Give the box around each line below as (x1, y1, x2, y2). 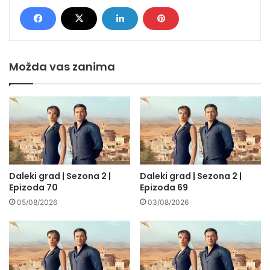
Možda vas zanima (9, 58, 115, 74)
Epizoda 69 (140, 181, 188, 194)
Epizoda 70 (9, 181, 58, 194)
